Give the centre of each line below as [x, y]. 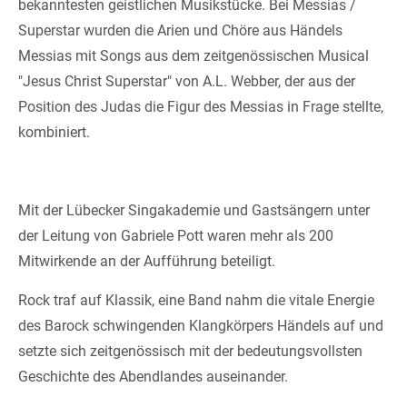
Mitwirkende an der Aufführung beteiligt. [147, 261]
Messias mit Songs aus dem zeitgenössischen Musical [194, 56]
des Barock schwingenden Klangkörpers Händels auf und [201, 326]
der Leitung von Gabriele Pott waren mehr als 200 [176, 236]
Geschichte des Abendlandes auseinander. [153, 377]
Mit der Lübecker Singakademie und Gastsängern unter [194, 210]
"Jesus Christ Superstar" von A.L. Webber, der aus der [187, 81]
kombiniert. [54, 132]
